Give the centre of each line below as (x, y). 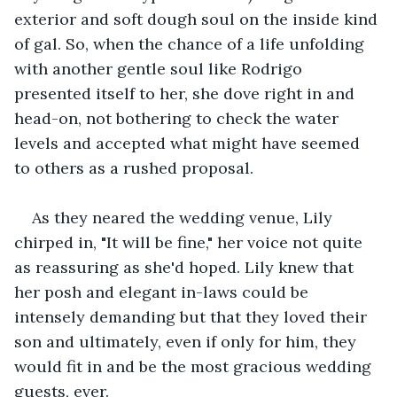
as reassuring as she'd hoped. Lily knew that (186, 267)
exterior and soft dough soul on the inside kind (198, 19)
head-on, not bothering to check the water (179, 118)
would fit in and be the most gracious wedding (195, 366)
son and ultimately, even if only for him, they (187, 341)
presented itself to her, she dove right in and (187, 93)
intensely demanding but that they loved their (193, 316)
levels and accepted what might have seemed (189, 143)
